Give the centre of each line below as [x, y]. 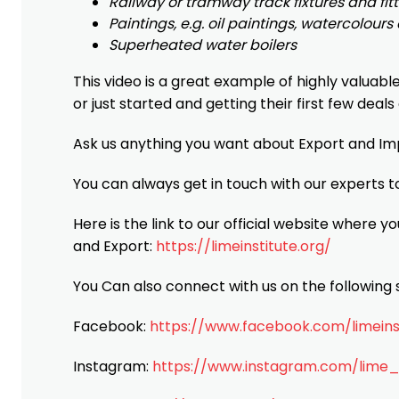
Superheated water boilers [203, 45]
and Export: [114, 246]
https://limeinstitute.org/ [244, 246]
